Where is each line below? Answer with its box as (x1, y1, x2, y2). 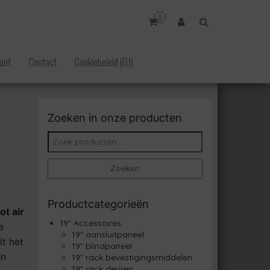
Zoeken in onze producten (47, 111, 182, 124)
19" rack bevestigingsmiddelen (71, 252, 192, 263)
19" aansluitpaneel (71, 229, 144, 240)
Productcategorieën (47, 198, 149, 210)
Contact (29, 55, 57, 69)
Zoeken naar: (46, 131, 99, 142)
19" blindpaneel (71, 240, 132, 251)
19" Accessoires (59, 218, 121, 228)
